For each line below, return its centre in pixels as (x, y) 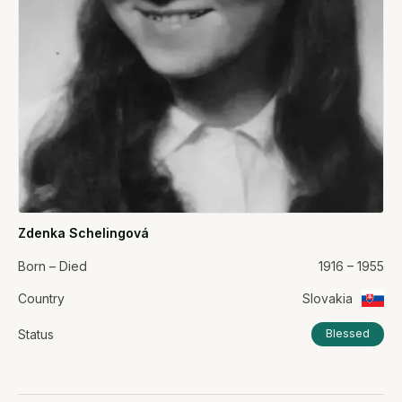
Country (41, 299)
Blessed (348, 334)
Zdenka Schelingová (83, 233)
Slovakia (328, 299)
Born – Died (52, 267)
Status (36, 334)
